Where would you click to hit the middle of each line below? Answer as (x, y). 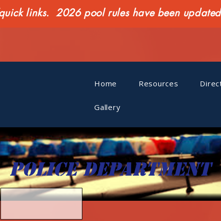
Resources (158, 83)
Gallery (108, 107)
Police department (110, 169)
